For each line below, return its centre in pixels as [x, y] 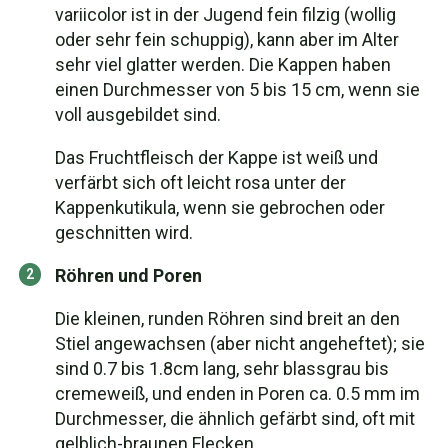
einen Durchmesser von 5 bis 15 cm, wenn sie [237, 89]
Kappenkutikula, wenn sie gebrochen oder [220, 207]
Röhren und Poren [128, 275]
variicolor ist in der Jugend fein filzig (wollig [225, 14]
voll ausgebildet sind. [138, 114]
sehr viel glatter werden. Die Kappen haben [223, 64]
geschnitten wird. [124, 232]
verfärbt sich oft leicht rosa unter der [200, 182]
